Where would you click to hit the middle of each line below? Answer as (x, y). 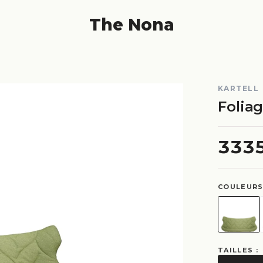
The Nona (131, 25)
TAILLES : (238, 250)
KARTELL (239, 88)
